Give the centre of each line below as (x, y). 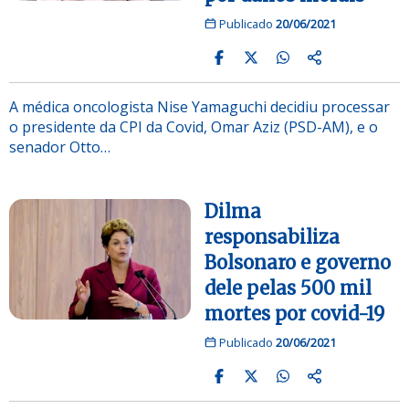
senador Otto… (60, 147)
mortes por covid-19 (294, 313)
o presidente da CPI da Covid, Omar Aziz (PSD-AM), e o (194, 126)
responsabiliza (272, 236)
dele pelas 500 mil (288, 288)
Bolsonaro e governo (298, 262)
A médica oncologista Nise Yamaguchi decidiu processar (199, 106)
